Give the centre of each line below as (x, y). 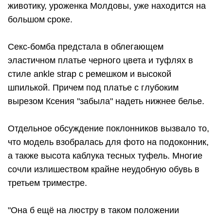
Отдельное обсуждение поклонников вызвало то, (109, 128)
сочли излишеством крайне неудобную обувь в (104, 169)
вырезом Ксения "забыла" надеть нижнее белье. (106, 101)
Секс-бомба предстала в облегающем (86, 46)
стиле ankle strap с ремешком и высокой (90, 74)
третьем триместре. (50, 183)
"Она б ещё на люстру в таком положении (93, 210)
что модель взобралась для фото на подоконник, (108, 142)
